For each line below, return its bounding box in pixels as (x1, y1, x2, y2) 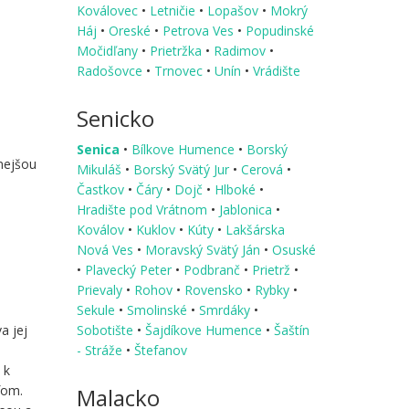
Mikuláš (76, 160, 125, 178)
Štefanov (133, 341, 187, 359)
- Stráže (76, 341, 126, 359)
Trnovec (153, 61, 206, 79)
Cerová (240, 160, 287, 178)
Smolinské (126, 300, 191, 319)
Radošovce (76, 61, 146, 79)
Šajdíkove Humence (144, 320, 266, 339)
